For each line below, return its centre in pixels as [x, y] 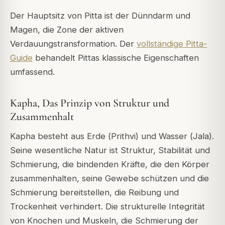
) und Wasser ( [164, 136]
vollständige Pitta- [172, 43]
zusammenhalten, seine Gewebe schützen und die [109, 179]
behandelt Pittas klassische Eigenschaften [116, 58]
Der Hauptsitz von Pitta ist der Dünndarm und [100, 15]
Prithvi [123, 136]
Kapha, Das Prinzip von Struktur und [90, 103]
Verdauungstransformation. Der [73, 43]
